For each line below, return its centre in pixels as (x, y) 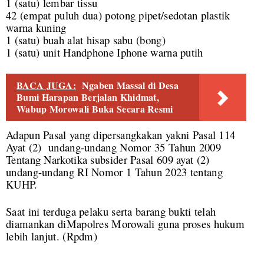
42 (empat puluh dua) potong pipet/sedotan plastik (118, 15)
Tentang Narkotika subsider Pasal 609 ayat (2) (110, 160)
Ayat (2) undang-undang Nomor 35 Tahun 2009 (113, 147)
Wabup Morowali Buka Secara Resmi (95, 109)
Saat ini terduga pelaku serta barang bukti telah (111, 212)
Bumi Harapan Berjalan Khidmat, (88, 97)
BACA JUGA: (46, 85)
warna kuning (36, 28)
